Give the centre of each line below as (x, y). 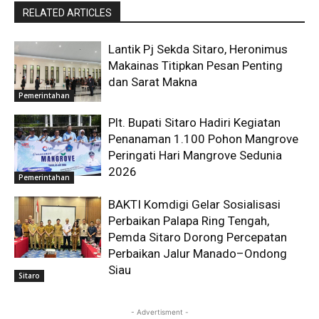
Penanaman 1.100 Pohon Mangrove (204, 139)
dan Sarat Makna (153, 82)
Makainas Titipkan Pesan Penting (196, 65)
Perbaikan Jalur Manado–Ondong (198, 254)
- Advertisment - (159, 312)
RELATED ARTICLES (67, 12)
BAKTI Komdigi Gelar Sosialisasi (195, 205)
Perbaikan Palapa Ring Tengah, (189, 221)
